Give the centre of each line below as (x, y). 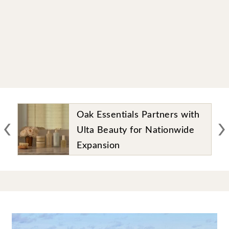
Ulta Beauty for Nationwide (135, 130)
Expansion (98, 145)
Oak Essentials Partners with (138, 115)
